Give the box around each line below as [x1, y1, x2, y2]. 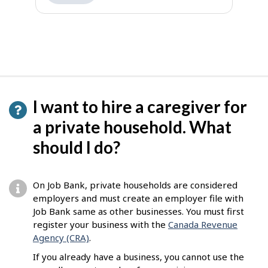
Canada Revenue [168, 218, 237, 231]
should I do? [33, 137, 120, 158]
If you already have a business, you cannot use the [33, 251, 244, 263]
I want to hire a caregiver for [33, 96, 247, 117]
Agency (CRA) [33, 232, 89, 244]
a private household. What [33, 117, 232, 138]
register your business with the [33, 218, 168, 231]
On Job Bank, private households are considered [33, 179, 237, 191]
